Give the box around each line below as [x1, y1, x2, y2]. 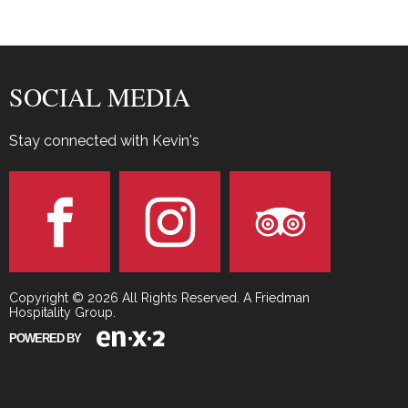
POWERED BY [9, 331, 81, 345]
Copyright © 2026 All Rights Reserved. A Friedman [9, 291, 310, 306]
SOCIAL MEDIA [9, 79, 190, 115]
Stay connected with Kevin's [9, 132, 199, 150]
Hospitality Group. [9, 305, 116, 321]
